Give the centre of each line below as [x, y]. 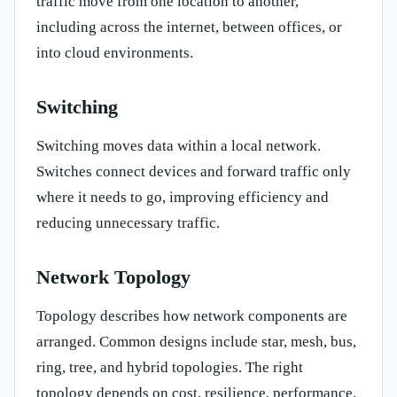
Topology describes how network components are [192, 316]
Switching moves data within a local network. [179, 146]
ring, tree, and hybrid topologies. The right [170, 368]
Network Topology [113, 277]
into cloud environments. [115, 53]
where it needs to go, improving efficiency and [183, 198]
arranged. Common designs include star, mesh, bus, [196, 342]
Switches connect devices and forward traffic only [194, 172]
